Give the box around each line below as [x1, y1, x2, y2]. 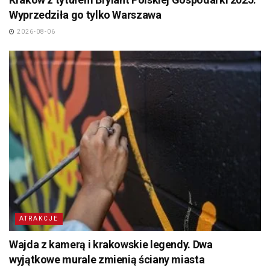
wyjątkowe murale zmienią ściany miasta [9, 253, 205, 266]
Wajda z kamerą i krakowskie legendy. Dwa [9, 237, 213, 251]
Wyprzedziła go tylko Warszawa [9, 8, 162, 22]
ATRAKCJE [19, 215, 58, 222]
